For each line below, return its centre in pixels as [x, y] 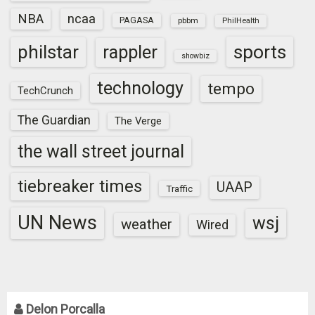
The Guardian [54, 120]
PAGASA [137, 20]
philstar [48, 52]
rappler [130, 52]
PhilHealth [241, 21]
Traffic [179, 188]
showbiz [195, 56]
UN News [57, 223]
